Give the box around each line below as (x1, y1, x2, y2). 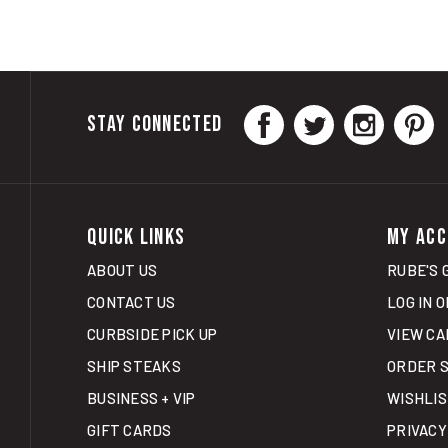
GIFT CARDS (87, 398, 172, 417)
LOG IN (387, 270, 433, 289)
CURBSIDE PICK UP (87, 302, 217, 321)
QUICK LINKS (87, 201, 186, 229)
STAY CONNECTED (87, 89, 223, 117)
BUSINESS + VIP (87, 366, 196, 385)
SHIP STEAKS (87, 334, 181, 353)
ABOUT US (87, 238, 157, 257)
